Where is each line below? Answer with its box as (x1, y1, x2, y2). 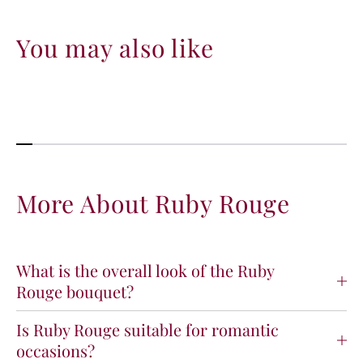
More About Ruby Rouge (16, 186, 290, 220)
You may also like (16, 32, 214, 65)
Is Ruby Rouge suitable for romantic (16, 318, 279, 340)
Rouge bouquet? (16, 280, 134, 302)
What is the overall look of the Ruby (16, 258, 275, 281)
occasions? (16, 339, 95, 361)
